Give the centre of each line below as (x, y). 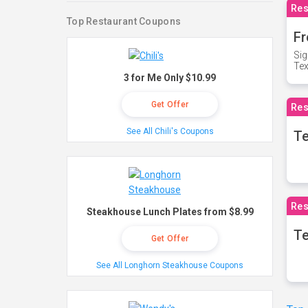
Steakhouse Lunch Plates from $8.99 (170, 212)
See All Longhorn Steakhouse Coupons (170, 265)
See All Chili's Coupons (170, 131)
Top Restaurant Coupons (124, 21)
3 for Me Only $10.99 (170, 78)
